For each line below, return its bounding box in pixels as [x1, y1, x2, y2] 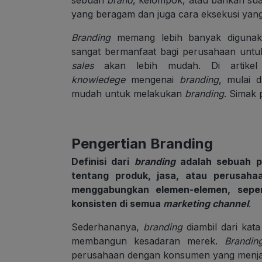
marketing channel [163, 197, 249, 209]
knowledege [71, 73, 131, 85]
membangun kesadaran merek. [71, 235, 225, 247]
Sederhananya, [71, 220, 144, 233]
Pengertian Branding [71, 135, 213, 152]
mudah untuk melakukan [71, 87, 185, 99]
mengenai [130, 73, 180, 85]
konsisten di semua [71, 197, 163, 209]
